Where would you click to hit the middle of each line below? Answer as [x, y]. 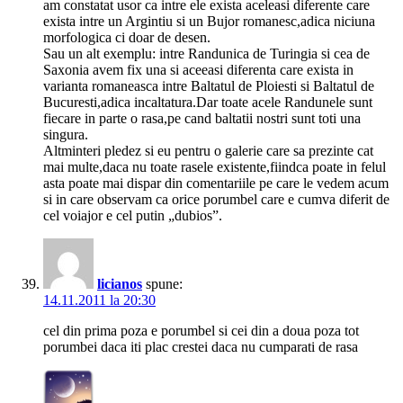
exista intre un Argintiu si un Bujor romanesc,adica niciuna [209, 22]
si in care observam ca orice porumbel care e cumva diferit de [216, 200]
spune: [164, 284]
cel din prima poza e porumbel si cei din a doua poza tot [201, 331]
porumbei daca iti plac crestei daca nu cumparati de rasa [201, 347]
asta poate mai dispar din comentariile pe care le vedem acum [216, 184]
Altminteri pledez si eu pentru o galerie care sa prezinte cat [208, 151]
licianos [120, 284]
